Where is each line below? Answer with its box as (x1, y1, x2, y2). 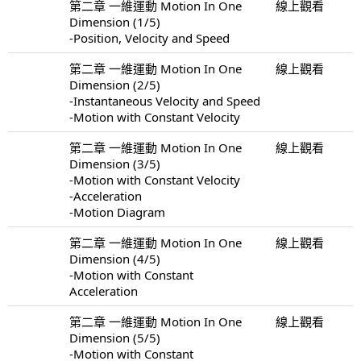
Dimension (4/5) (69, 250, 160, 267)
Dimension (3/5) (69, 155, 160, 172)
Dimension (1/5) (69, 13, 160, 30)
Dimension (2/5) (69, 76, 160, 93)
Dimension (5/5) (69, 329, 160, 346)
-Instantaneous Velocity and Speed (69, 92, 260, 109)
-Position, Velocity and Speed (69, 29, 230, 46)
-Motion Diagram (69, 203, 165, 220)
